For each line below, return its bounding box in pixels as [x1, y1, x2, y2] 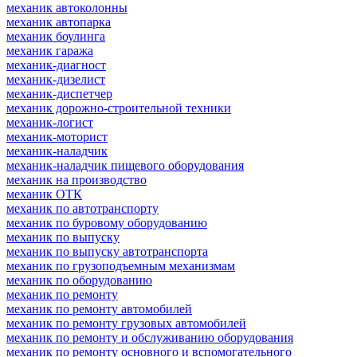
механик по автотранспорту [6, 201, 159, 215]
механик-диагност [6, 57, 106, 72]
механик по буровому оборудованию [6, 215, 207, 229]
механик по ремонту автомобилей [6, 301, 192, 316]
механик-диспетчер [6, 86, 112, 100]
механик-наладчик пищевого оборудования [6, 158, 244, 172]
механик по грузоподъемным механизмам [6, 258, 235, 273]
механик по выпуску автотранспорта [6, 244, 208, 258]
